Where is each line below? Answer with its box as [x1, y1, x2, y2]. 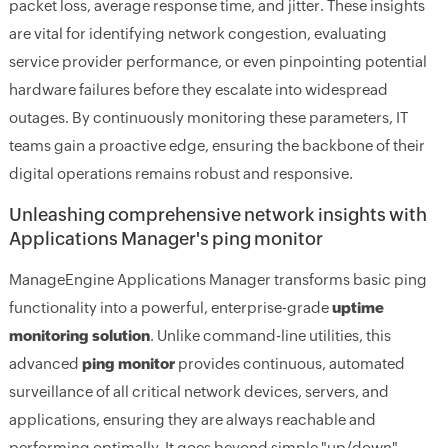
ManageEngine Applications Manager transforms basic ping [8, 270, 427, 288]
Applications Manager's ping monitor [8, 227, 323, 249]
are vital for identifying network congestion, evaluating [8, 24, 387, 42]
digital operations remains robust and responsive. [8, 164, 353, 182]
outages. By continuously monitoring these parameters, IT [8, 108, 408, 126]
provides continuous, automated [174, 354, 405, 372]
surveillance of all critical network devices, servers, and [8, 382, 389, 400]
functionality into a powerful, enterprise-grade [8, 298, 332, 316]
